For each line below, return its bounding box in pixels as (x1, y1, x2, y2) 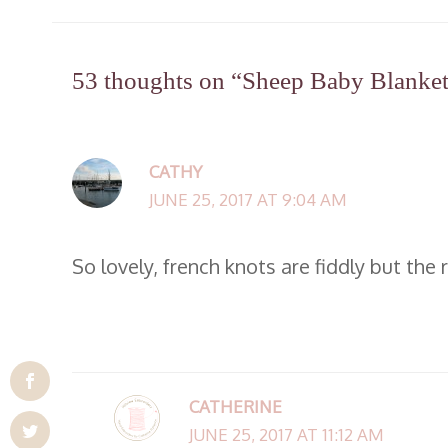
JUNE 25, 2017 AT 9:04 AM (148, 189, 347, 211)
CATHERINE (188, 396, 282, 418)
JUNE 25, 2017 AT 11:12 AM (188, 424, 384, 446)
